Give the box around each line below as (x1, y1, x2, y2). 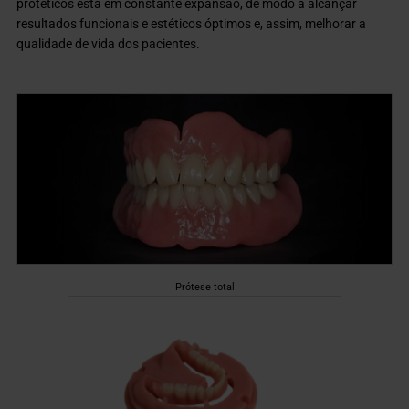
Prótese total (174, 279, 235, 293)
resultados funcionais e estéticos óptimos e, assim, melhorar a (16, 16, 367, 31)
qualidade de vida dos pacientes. (16, 36, 201, 51)
